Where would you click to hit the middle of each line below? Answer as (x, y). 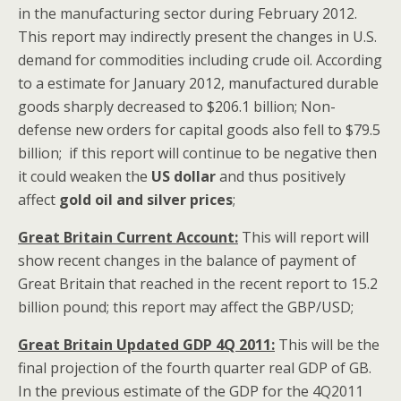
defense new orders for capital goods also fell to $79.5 (199, 130)
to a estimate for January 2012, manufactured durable (198, 84)
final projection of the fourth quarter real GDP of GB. (195, 368)
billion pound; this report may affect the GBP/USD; (186, 307)
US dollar (183, 177)
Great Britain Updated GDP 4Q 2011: (146, 345)
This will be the (327, 345)
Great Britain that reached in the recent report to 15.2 (198, 284)
